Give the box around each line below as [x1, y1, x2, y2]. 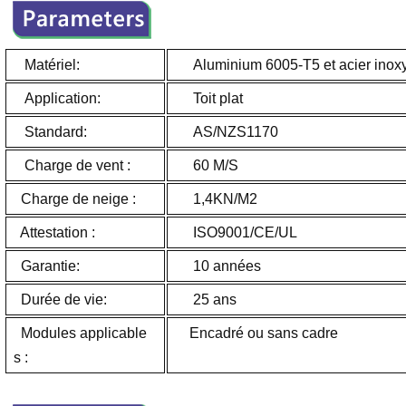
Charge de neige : [13, 190, 136, 207]
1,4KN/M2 [174, 190, 257, 207]
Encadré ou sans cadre [174, 324, 338, 341]
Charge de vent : [13, 157, 130, 173]
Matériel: [24, 56, 80, 72]
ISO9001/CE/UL [174, 224, 297, 240]
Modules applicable [13, 324, 147, 341]
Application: [13, 90, 101, 106]
